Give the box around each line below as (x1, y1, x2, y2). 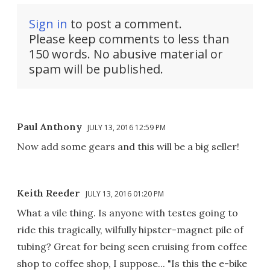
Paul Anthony (17, 121, 82, 133)
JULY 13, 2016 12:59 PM (87, 122, 166, 133)
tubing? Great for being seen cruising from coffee (17, 240, 247, 253)
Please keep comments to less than (29, 31, 230, 48)
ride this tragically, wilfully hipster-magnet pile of (17, 224, 243, 236)
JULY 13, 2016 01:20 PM (86, 189, 164, 199)
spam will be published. (29, 61, 163, 78)
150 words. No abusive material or (29, 46, 223, 63)
